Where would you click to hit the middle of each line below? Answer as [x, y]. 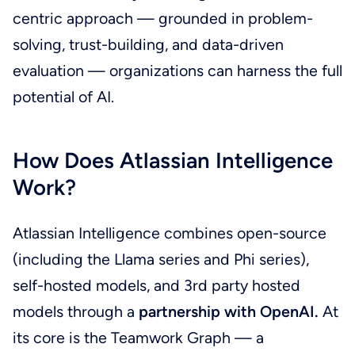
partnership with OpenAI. [228, 312]
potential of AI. [63, 97]
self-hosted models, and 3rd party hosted [156, 286]
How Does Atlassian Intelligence [172, 161]
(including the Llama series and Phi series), [160, 260]
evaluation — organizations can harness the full [177, 71]
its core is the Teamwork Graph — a [138, 338]
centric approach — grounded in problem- [162, 19]
